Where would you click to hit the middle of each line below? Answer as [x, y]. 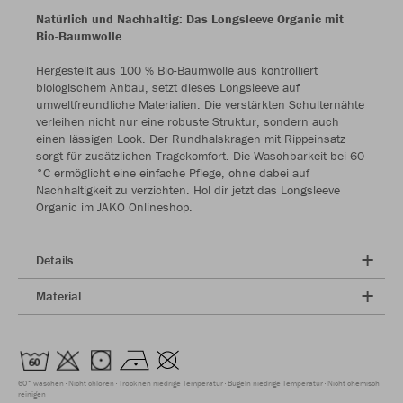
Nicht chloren [91, 383]
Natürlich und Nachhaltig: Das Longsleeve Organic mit [190, 18]
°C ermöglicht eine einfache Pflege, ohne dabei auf [173, 172]
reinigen [32, 394]
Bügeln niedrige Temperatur [275, 383]
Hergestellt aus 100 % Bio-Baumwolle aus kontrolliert [177, 70]
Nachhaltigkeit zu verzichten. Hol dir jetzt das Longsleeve [188, 189]
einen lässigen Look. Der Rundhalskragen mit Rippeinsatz [191, 138]
